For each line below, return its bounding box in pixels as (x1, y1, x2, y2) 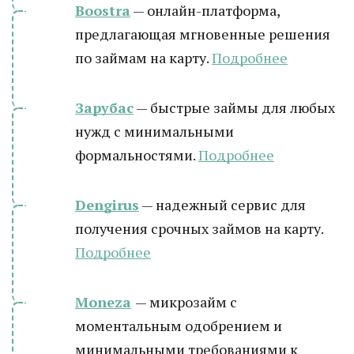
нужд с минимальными (75, 122, 234, 141)
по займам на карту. (75, 48, 212, 67)
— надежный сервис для (139, 195, 306, 214)
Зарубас (75, 98, 134, 117)
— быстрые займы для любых (134, 98, 335, 117)
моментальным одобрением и (75, 316, 282, 335)
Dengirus (75, 195, 139, 214)
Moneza (75, 292, 131, 311)
